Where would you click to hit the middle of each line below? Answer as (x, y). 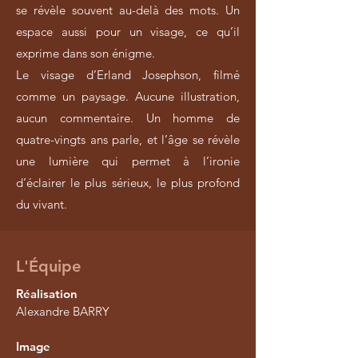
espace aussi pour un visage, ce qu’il (128, 32)
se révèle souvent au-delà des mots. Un (128, 10)
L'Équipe (48, 266)
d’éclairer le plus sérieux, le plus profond (128, 183)
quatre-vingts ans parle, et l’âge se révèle (128, 139)
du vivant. (42, 204)
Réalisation (47, 294)
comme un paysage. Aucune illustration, (128, 96)
